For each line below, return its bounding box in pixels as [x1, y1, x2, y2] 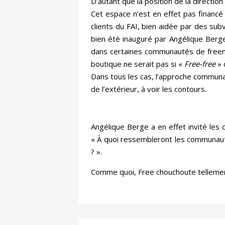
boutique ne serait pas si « [91, 59, 184, 69]
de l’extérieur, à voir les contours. [91, 84, 206, 94]
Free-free [184, 59, 217, 69]
